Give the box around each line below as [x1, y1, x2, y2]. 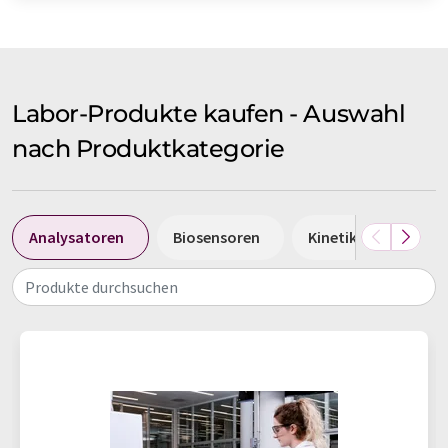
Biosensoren [173, 226, 260, 247]
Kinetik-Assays [308, 226, 409, 247]
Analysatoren [29, 226, 124, 247]
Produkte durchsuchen [25, 276, 178, 297]
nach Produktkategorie [12, 133, 285, 163]
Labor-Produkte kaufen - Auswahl [12, 98, 406, 128]
